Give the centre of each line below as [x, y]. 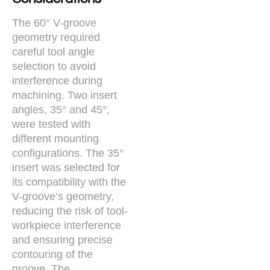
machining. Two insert [64, 95]
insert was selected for [66, 167]
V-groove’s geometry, [63, 196]
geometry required [56, 37]
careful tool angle [53, 52]
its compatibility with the [69, 182]
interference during [57, 80]
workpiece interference [67, 225]
